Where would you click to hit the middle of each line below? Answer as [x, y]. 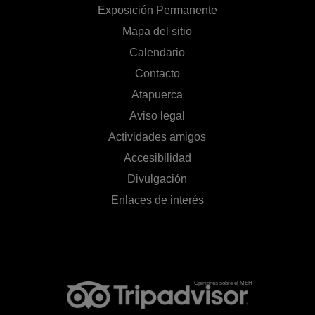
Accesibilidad [157, 157]
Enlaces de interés [157, 200]
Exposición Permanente [157, 10]
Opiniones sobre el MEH [224, 283]
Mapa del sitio [157, 31]
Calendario [157, 52]
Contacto [157, 73]
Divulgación [157, 179]
